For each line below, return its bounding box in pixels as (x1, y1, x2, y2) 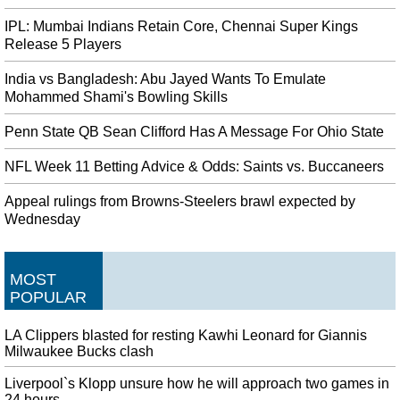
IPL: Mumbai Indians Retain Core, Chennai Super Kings (4, 18, 358, 34)
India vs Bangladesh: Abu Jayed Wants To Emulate (4, 71, 326, 87)
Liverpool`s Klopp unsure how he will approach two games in (4, 376, 389, 392)
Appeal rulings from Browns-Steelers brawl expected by (4, 193, 355, 209)
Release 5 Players (4, 36, 121, 52)
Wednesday (4, 211, 80, 227)
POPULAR (10, 287, 87, 306)
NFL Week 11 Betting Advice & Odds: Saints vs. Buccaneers (4, 158, 384, 174)
